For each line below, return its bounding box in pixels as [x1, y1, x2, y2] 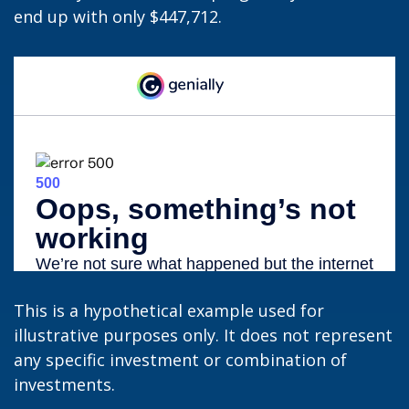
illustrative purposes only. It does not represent [14, 324, 393, 347]
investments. [14, 373, 115, 396]
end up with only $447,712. [14, 5, 222, 28]
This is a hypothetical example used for [14, 299, 324, 322]
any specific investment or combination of [14, 349, 347, 372]
